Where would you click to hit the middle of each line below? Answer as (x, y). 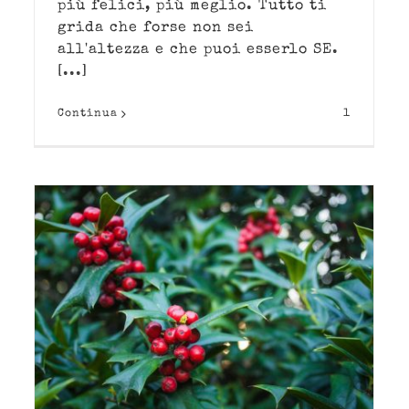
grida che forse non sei (156, 29)
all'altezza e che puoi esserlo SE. (198, 51)
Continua (88, 115)
